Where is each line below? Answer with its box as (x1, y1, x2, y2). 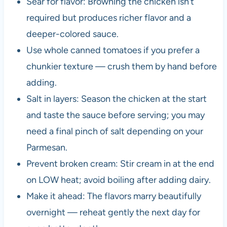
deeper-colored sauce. (26, 28, 119, 40)
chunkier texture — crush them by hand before (26, 61, 217, 72)
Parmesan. (26, 142, 67, 154)
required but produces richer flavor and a (26, 12, 191, 24)
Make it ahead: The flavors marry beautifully (26, 191, 201, 202)
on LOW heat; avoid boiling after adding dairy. (26, 174, 211, 186)
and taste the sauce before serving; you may (26, 109, 205, 121)
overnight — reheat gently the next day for (26, 207, 200, 218)
